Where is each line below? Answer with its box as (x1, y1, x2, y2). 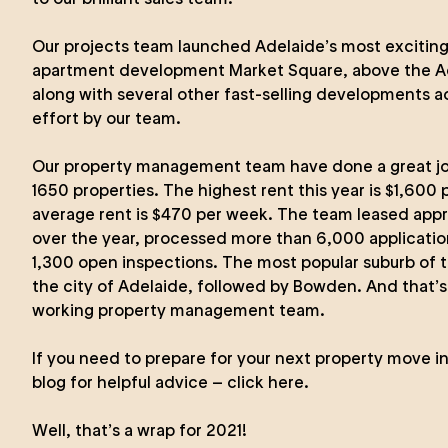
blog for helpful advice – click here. (32, 372, 309, 392)
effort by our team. (32, 108, 181, 128)
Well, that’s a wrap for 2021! (32, 420, 247, 440)
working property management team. (32, 300, 325, 320)
